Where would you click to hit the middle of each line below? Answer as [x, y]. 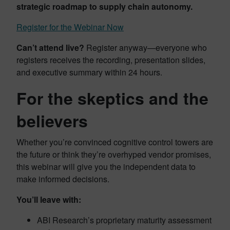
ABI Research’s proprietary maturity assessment [124, 220]
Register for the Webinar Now [70, 27]
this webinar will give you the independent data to [106, 167]
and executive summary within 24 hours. [89, 72]
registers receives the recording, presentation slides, [111, 60]
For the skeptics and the [112, 98]
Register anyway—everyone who [146, 48]
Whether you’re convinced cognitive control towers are [115, 142]
